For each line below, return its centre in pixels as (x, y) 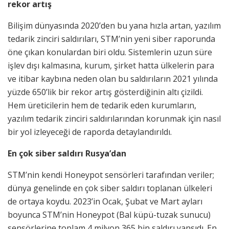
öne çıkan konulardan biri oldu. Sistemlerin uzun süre (110, 52)
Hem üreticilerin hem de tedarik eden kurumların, (102, 106)
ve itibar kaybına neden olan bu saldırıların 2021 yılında (113, 79)
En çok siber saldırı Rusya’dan (67, 154)
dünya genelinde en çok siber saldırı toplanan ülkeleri (110, 188)
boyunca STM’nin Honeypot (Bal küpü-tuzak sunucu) (109, 215)
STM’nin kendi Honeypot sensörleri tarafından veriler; (111, 175)
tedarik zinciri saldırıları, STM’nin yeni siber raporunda (111, 39)
